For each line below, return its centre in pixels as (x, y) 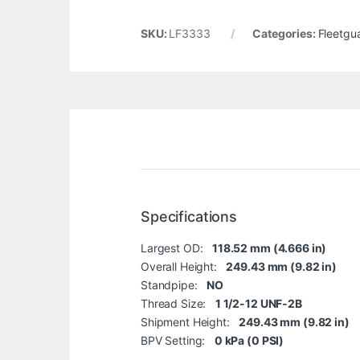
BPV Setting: (178, 340)
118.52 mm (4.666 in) (270, 247)
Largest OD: (177, 247)
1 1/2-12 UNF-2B (258, 303)
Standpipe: (174, 284)
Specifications (189, 216)
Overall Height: (184, 266)
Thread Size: (178, 303)
